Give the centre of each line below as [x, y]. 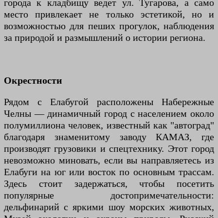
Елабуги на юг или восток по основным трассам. [109, 172]
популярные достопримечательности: [109, 195]
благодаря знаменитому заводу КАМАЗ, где [109, 137]
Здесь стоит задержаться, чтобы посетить [109, 183]
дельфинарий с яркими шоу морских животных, [109, 207]
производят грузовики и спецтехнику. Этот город [109, 148]
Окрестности [33, 80]
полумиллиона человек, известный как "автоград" [109, 125]
